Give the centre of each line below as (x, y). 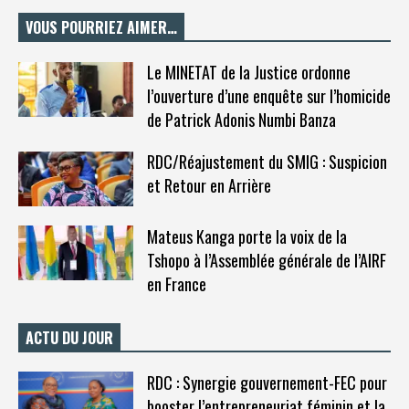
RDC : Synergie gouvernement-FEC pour (267, 382)
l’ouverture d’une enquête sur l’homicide (268, 95)
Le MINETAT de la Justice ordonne (248, 72)
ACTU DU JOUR (69, 337)
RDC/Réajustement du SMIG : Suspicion (267, 161)
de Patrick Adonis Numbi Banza (241, 119)
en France (176, 283)
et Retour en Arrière (209, 185)
